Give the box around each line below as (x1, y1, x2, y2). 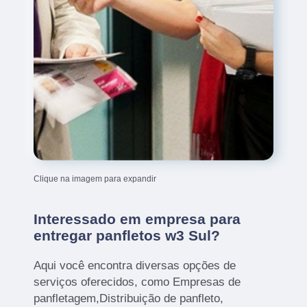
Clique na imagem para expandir (34, 173, 157, 184)
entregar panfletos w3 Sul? (34, 227, 221, 243)
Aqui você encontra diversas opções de (34, 258, 236, 272)
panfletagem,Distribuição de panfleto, (34, 291, 224, 305)
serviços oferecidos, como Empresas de (34, 275, 241, 288)
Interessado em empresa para (34, 210, 241, 227)
